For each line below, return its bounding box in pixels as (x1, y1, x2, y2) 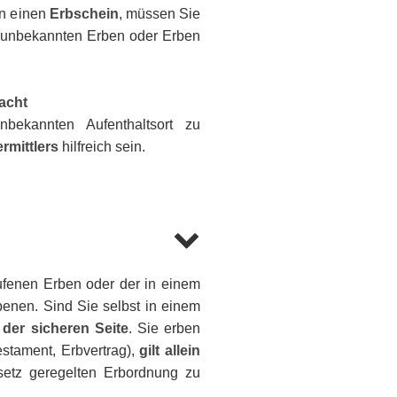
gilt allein (139, 342, 201, 358)
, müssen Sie (118, 5, 201, 21)
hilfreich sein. (58, 138, 145, 154)
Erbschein (49, 5, 119, 21)
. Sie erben (128, 320, 201, 336)
